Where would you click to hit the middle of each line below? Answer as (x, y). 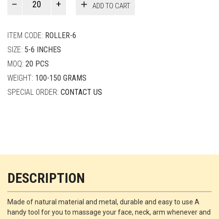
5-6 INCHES (43, 50)
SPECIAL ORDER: (34, 92)
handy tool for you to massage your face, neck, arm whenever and (109, 212)
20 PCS (37, 64)
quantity (21, 22)
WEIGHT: (21, 78)
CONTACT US (81, 92)
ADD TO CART (111, 6)
